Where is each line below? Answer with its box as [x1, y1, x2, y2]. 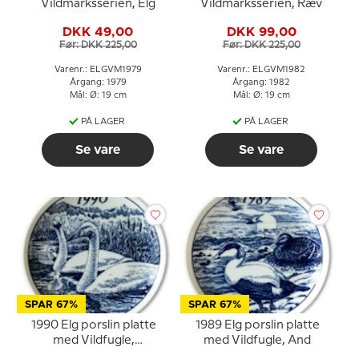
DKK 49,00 [63, 26, 133, 39]
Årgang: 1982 [232, 78, 290, 87]
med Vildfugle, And [204, 334, 311, 346]
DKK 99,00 [226, 26, 296, 39]
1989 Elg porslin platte [195, 319, 320, 331]
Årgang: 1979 [69, 78, 127, 87]
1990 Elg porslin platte [31, 319, 156, 331]
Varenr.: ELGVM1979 [54, 65, 142, 74]
